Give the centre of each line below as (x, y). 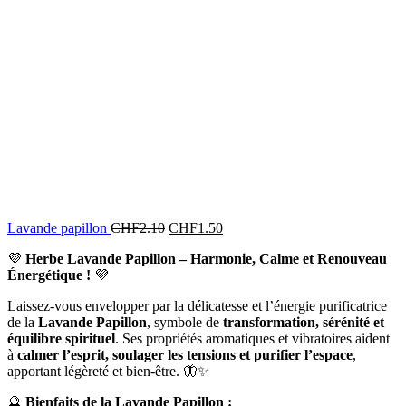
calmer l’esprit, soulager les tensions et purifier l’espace (185, 354)
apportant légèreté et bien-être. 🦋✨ (108, 371)
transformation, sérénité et (304, 322)
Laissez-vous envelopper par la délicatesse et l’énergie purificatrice (197, 305)
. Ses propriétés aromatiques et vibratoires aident (252, 338)
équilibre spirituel (61, 338)
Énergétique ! (49, 275)
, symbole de (185, 322)
